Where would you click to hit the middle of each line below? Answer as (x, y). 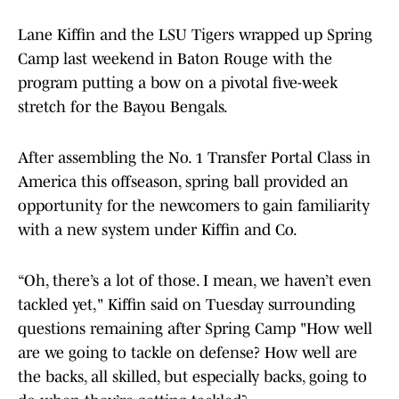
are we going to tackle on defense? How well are (187, 353)
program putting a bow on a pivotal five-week (178, 83)
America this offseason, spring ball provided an (183, 182)
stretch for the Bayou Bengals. (123, 107)
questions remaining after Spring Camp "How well (195, 329)
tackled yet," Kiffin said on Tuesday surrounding (187, 305)
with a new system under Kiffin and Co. (158, 230)
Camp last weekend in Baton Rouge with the (175, 59)
